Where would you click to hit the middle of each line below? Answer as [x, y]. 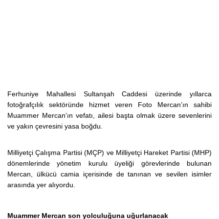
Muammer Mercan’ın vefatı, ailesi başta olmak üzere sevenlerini [109, 115]
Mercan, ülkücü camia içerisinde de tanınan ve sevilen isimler [109, 174]
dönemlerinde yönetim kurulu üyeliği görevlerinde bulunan [109, 163]
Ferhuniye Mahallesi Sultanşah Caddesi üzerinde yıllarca [109, 94]
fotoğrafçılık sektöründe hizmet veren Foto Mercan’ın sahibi [109, 105]
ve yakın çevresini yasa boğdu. [55, 126]
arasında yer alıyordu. [41, 185]
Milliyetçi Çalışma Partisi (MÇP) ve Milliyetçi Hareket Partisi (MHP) [109, 153]
